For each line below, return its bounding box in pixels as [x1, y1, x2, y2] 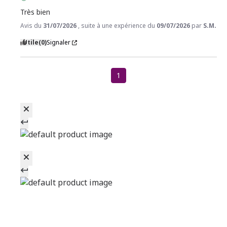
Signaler [47, 38, 70, 47]
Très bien [20, 7, 50, 17]
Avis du [20, 21, 43, 30]
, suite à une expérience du [78, 21, 157, 30]
